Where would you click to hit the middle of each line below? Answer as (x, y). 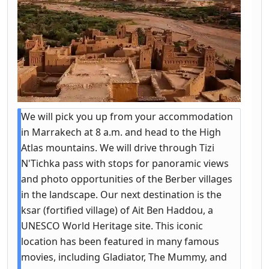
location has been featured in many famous (120, 241)
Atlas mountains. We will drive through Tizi (118, 147)
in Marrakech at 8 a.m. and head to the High (121, 132)
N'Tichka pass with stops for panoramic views (125, 163)
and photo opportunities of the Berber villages (127, 179)
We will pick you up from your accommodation (127, 116)
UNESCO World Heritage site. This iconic (112, 225)
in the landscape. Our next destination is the (121, 194)
